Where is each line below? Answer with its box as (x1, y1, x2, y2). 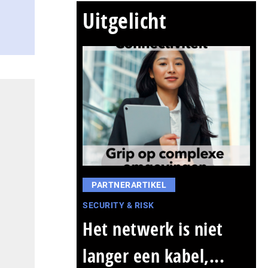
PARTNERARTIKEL (92, 180, 166, 190)
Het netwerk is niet (83, 217, 223, 241)
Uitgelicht (83, 6, 166, 35)
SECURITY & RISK (83, 200, 154, 210)
